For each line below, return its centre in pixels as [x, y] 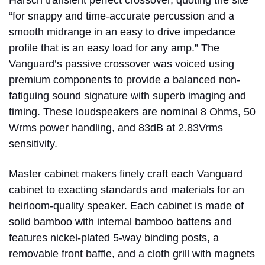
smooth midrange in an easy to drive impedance [122, 32]
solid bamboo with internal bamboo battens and [120, 222]
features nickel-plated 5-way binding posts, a [114, 237]
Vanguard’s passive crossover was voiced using [122, 64]
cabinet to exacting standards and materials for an [127, 190]
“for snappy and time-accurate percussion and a [122, 16]
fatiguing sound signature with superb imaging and [127, 96]
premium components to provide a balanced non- [125, 80]
